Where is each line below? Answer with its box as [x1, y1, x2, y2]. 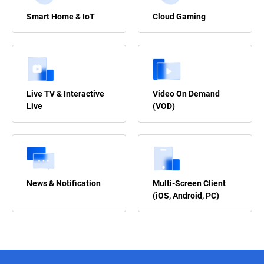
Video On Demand [153, 88, 220, 98]
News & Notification [27, 178, 101, 188]
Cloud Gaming [153, 11, 206, 21]
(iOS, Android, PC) [153, 190, 219, 200]
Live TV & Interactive [27, 88, 104, 98]
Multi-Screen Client [153, 178, 226, 188]
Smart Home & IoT [27, 11, 95, 21]
